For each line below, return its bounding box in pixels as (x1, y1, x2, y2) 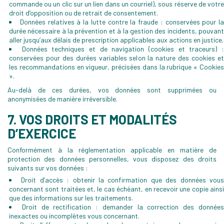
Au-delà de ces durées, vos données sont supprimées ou (7, 85, 216, 94)
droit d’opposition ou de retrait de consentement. (9, 8, 158, 17)
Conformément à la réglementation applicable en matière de (7, 145, 216, 154)
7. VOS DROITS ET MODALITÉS (7, 111, 177, 127)
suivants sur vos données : (7, 163, 88, 172)
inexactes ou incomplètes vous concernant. (9, 211, 139, 220)
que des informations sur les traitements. (9, 193, 133, 202)
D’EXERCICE (7, 125, 76, 141)
